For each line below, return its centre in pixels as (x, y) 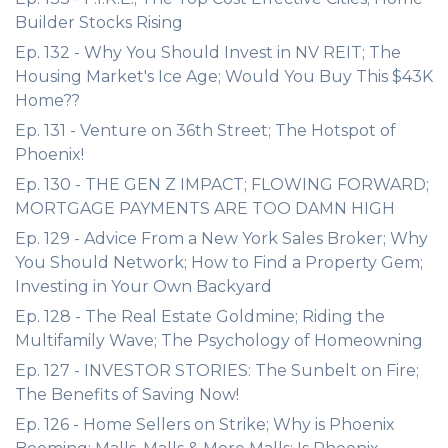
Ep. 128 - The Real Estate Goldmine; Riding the (200, 316)
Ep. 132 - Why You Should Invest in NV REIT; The (208, 52)
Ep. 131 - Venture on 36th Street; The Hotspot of (205, 130)
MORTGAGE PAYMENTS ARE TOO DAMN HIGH (205, 208)
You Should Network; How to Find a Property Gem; (219, 262)
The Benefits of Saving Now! (127, 394)
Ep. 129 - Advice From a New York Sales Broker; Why (221, 238)
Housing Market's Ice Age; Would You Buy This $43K (224, 76)
